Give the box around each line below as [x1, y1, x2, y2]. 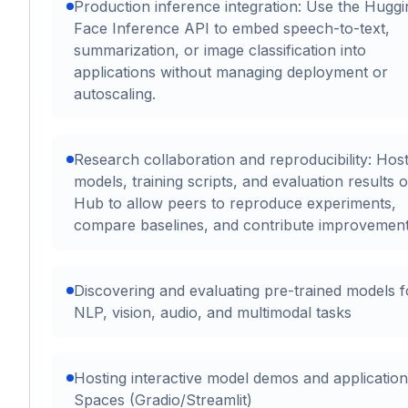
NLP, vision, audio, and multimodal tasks [74, 303, 352, 322]
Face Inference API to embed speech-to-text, [74, 19, 390, 38]
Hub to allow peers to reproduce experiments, [74, 194, 396, 213]
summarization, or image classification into [74, 41, 366, 60]
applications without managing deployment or [74, 63, 388, 82]
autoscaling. [74, 85, 156, 104]
